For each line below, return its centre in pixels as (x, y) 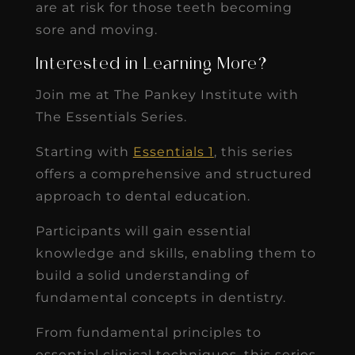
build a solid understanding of (142, 275)
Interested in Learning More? (151, 65)
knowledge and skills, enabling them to (176, 253)
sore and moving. (96, 29)
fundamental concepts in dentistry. (160, 297)
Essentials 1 (173, 151)
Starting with (84, 151)
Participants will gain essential (143, 231)
